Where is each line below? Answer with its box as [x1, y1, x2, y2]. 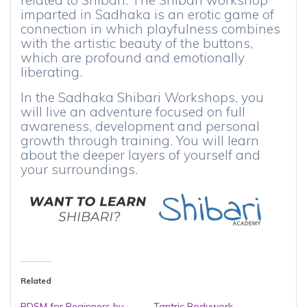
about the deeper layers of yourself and [21, 147, 260, 163]
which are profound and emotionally [21, 49, 245, 66]
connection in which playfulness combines [21, 21, 280, 37]
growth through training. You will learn [21, 132, 259, 149]
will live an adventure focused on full [21, 103, 245, 120]
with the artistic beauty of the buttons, [21, 35, 253, 51]
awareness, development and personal [21, 118, 260, 134]
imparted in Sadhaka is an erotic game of [21, 6, 274, 23]
